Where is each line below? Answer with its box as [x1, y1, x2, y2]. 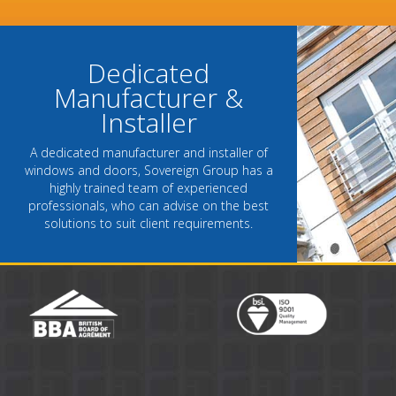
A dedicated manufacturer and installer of [29, 143, 268, 161]
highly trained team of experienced [49, 179, 247, 196]
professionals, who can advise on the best [28, 196, 269, 214]
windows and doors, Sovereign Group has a [24, 161, 273, 179]
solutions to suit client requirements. [44, 214, 253, 232]
